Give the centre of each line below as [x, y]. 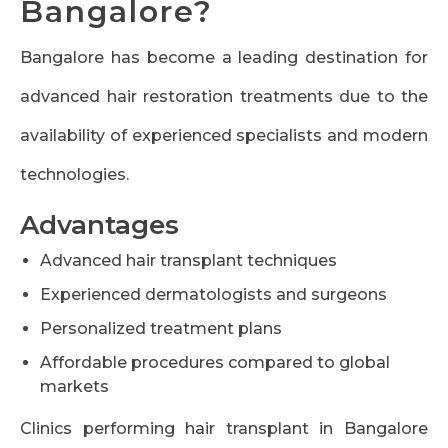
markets [74, 387]
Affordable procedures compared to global [215, 363]
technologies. [74, 175]
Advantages [99, 225]
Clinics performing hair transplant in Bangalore [224, 429]
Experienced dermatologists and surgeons [213, 295]
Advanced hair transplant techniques [188, 261]
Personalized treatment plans [161, 329]
